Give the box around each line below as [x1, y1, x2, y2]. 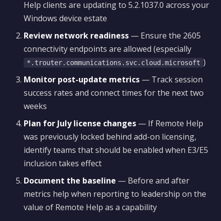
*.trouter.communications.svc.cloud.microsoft [27, 59, 200, 67]
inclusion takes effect [24, 158, 102, 169]
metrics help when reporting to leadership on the [24, 188, 206, 199]
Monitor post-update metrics [24, 74, 140, 85]
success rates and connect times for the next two [24, 87, 204, 98]
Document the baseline [24, 175, 116, 186]
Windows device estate [24, 13, 107, 24]
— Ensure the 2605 [129, 30, 201, 41]
